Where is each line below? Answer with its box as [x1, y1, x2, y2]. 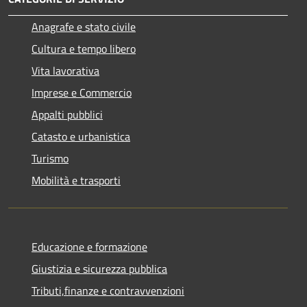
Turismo [32, 149, 69, 167]
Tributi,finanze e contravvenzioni [32, 282, 184, 299]
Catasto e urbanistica [32, 127, 130, 145]
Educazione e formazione [32, 238, 147, 255]
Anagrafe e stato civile [32, 18, 136, 35]
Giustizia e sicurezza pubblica [32, 260, 167, 277]
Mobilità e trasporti [32, 171, 121, 188]
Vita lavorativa [32, 62, 99, 79]
